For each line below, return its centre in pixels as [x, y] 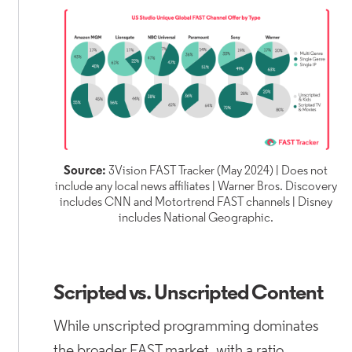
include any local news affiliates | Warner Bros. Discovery [196, 187]
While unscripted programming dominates [187, 327]
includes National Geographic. [196, 219]
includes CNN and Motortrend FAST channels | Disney [196, 203]
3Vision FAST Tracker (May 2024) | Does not [217, 172]
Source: [85, 172]
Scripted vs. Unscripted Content [188, 295]
